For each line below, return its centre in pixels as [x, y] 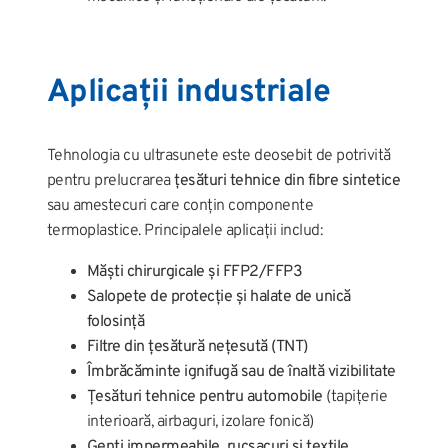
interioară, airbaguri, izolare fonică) [200, 421]
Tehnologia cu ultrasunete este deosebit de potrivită [218, 155]
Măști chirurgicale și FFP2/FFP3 [194, 271]
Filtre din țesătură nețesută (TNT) [197, 346]
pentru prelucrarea [110, 180]
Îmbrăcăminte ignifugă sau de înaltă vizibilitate [241, 371]
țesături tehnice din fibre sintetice [287, 180]
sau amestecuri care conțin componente [180, 205]
